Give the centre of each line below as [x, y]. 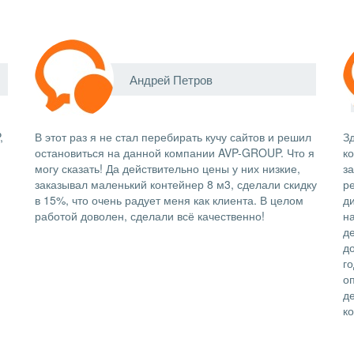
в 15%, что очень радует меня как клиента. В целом [169, 200]
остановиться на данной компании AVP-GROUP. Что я [175, 153]
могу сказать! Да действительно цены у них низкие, [168, 168]
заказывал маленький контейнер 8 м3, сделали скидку [176, 184]
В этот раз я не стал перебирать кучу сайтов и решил [173, 137]
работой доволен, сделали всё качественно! [150, 216]
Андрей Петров [171, 79]
